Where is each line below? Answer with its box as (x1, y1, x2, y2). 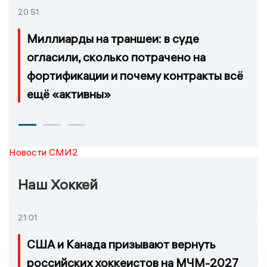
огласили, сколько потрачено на (27, 49, 206, 65)
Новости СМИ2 (9, 146, 78, 159)
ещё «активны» (27, 86, 111, 102)
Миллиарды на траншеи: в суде (27, 31, 199, 46)
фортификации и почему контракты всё (27, 68, 243, 83)
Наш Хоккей (18, 175, 98, 194)
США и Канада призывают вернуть (27, 237, 216, 252)
